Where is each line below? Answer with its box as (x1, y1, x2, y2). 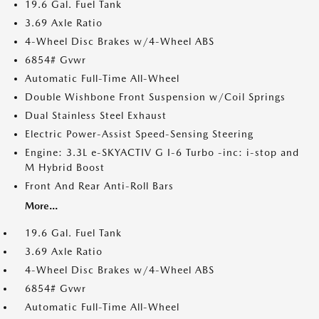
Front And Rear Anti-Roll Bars (25, 180, 174, 192)
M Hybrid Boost (25, 162, 105, 173)
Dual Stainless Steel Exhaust (25, 110, 167, 121)
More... (25, 200, 58, 211)
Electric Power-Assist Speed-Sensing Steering (25, 128, 253, 140)
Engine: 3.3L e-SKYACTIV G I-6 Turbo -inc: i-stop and (25, 147, 299, 158)
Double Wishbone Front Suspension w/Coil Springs (25, 91, 286, 103)
